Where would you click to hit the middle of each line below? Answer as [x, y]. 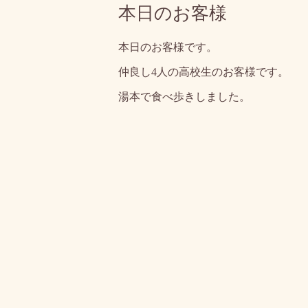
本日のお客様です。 [168, 47]
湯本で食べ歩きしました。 [184, 96]
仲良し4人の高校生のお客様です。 [203, 71]
